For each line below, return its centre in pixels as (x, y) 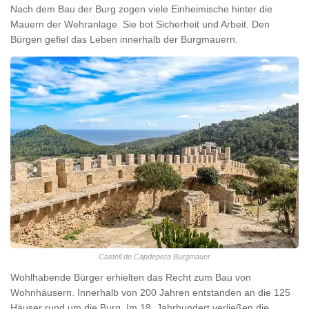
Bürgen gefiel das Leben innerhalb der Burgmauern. (124, 39)
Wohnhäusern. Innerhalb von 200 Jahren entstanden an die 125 (150, 292)
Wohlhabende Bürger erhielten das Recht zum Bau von (131, 277)
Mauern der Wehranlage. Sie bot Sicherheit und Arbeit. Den (140, 24)
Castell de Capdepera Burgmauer (154, 256)
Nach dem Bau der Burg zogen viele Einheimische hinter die (141, 9)
